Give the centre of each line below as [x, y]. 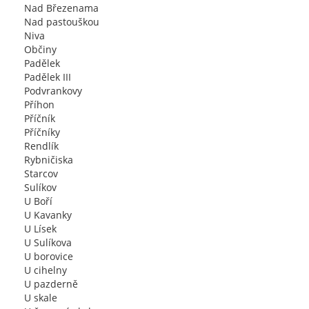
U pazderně [51, 284]
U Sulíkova [48, 242]
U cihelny [46, 270]
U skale [41, 298]
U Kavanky [48, 215]
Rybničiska [49, 160]
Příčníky [42, 132]
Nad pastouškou [62, 22]
